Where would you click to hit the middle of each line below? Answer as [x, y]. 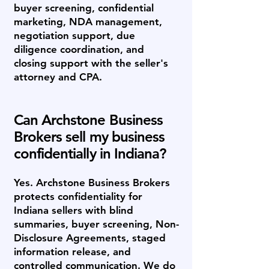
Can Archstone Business [88, 120]
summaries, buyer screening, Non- [96, 224]
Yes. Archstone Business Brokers [92, 183]
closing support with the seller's [91, 63]
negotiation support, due [74, 35]
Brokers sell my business [89, 137]
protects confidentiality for [78, 196]
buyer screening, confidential [84, 8]
